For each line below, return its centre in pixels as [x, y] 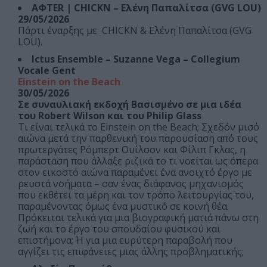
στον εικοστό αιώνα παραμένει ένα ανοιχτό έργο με [135, 173]
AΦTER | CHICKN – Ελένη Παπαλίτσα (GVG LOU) [146, 8]
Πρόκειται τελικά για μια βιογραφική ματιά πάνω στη [138, 218]
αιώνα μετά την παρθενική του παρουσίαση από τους [138, 139]
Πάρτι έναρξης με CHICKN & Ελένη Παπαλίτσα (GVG [135, 31]
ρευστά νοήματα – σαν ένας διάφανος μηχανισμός [131, 184]
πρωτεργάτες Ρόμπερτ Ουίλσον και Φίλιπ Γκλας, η [132, 150]
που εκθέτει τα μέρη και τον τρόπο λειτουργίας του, [136, 195]
